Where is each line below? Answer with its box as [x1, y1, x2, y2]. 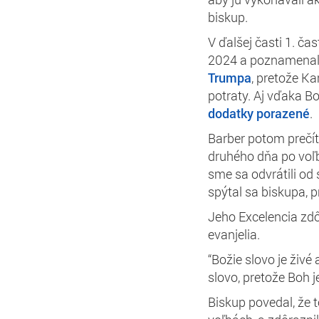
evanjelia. [208, 225, 260, 243]
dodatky [208, 104, 253, 122]
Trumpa [208, 68, 251, 86]
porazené [256, 104, 310, 122]
